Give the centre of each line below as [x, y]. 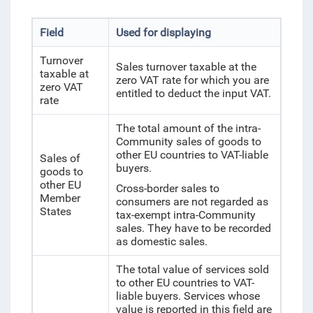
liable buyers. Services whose [188, 296]
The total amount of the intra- [188, 128]
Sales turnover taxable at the [186, 67]
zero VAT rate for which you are [192, 80]
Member [60, 198]
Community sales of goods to [188, 141]
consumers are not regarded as [192, 202]
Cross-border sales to [167, 188]
